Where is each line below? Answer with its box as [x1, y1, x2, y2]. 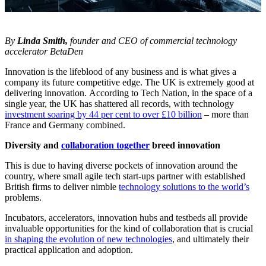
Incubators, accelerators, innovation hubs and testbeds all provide [5, 213, 248, 223]
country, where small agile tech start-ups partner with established [5, 171, 245, 182]
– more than [202, 109, 249, 120]
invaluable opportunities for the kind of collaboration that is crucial [5, 223, 253, 234]
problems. [5, 192, 42, 203]
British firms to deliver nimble [5, 182, 119, 192]
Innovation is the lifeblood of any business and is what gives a [5, 66, 236, 77]
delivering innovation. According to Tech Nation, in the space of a [5, 88, 252, 99]
